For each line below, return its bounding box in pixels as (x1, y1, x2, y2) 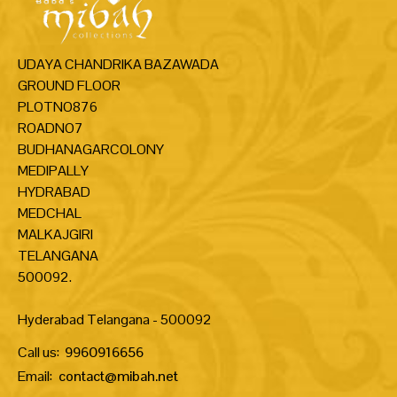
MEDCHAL (18, 203, 82, 222)
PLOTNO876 (18, 97, 97, 116)
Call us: (18, 342, 59, 362)
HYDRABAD (18, 182, 90, 201)
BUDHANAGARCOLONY (18, 139, 164, 159)
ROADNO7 (18, 118, 83, 137)
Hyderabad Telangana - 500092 (18, 309, 212, 329)
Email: (18, 366, 55, 385)
